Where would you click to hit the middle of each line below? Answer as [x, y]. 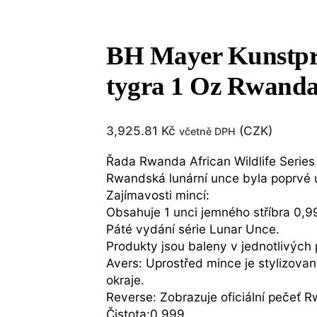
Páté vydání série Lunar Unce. [193, 229]
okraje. [126, 279]
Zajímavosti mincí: [158, 195]
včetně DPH [208, 132]
